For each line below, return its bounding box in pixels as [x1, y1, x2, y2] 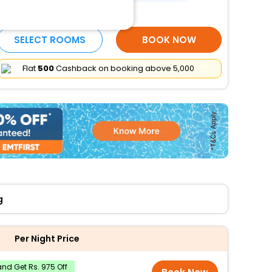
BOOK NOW [141, 33, 196, 46]
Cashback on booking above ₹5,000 [53, 63, 194, 74]
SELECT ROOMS [14, 33, 86, 46]
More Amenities [10, 8, 64, 18]
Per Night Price [14, 232, 80, 245]
